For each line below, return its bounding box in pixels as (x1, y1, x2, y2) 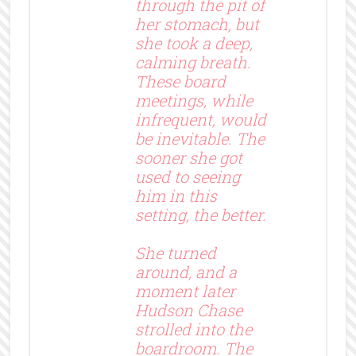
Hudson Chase (134, 299, 242, 320)
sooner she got (134, 146, 242, 168)
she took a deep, (134, 32, 253, 53)
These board (134, 70, 226, 91)
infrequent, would (134, 108, 266, 130)
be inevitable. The (134, 127, 265, 149)
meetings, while (134, 89, 253, 110)
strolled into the (134, 318, 252, 339)
